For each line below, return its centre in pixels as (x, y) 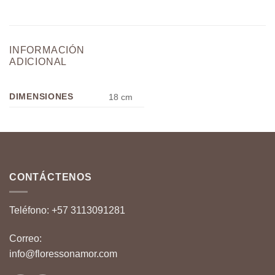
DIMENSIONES (41, 96)
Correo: (25, 239)
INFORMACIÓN (47, 50)
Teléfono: (30, 211)
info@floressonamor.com (63, 254)
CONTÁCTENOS (51, 177)
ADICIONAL (38, 61)
